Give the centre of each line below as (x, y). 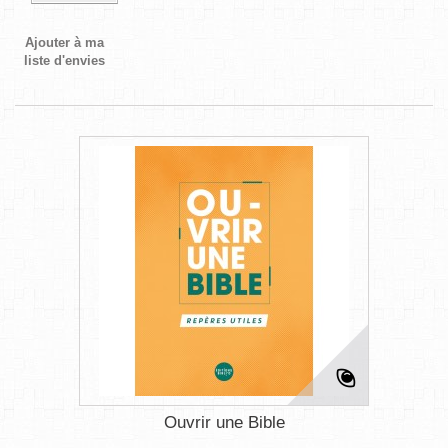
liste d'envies (65, 60)
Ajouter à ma (65, 42)
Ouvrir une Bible (224, 422)
